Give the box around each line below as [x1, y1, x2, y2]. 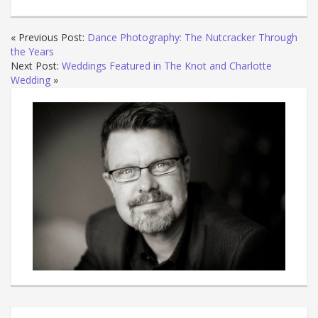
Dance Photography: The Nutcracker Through [87, 30, 297, 44]
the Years [11, 44, 54, 58]
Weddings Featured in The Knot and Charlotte [62, 58, 272, 72]
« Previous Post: [11, 30, 87, 44]
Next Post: [11, 58, 62, 72]
